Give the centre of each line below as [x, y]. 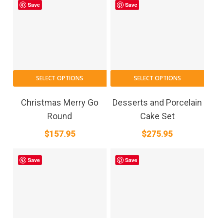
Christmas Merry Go [60, 103]
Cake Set [157, 116]
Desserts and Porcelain [157, 103]
